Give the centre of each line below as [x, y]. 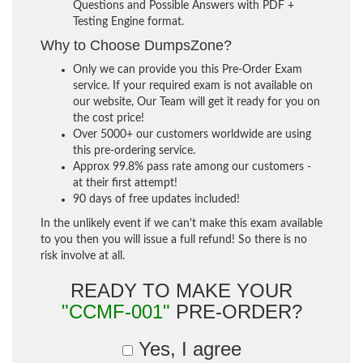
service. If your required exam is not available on [193, 85]
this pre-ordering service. [134, 150]
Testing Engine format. [128, 21]
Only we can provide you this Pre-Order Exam [188, 69]
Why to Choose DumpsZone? [136, 45]
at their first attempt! [125, 183]
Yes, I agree [187, 348]
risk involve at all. [83, 256]
